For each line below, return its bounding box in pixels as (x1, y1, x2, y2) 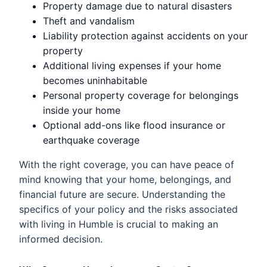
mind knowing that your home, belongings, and (19, 173, 231, 185)
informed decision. (19, 233, 103, 245)
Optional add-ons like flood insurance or (43, 119, 225, 131)
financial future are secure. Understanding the (19, 188, 225, 200)
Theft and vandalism (43, 15, 135, 27)
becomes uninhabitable (43, 74, 147, 86)
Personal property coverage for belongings (43, 89, 238, 101)
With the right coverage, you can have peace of (19, 159, 234, 170)
